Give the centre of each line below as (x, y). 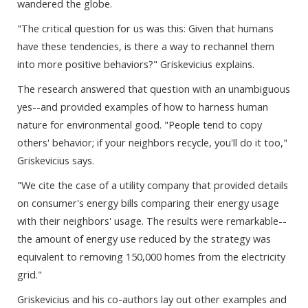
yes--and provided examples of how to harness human (143, 107)
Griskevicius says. (56, 161)
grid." (30, 275)
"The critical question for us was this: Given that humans (145, 29)
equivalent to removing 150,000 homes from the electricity (151, 257)
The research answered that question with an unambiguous (154, 89)
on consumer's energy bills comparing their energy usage (148, 203)
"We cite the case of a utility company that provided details (153, 185)
